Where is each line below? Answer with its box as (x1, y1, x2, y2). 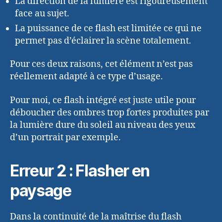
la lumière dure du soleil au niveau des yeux (10, 119, 195, 131)
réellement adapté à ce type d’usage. (10, 71, 163, 83)
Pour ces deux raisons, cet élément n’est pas (10, 58, 193, 70)
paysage (10, 180, 71, 200)
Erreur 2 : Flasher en (10, 161, 150, 180)
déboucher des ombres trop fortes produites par (10, 107, 209, 118)
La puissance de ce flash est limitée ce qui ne (15, 22, 202, 34)
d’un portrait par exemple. (10, 131, 121, 143)
